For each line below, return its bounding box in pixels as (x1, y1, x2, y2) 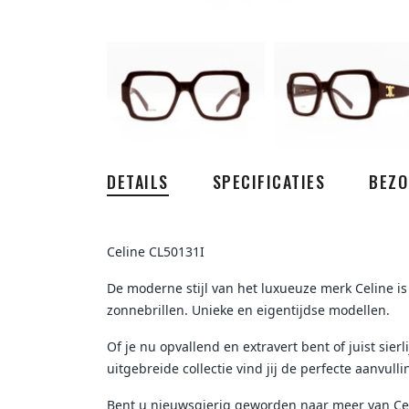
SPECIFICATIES (212, 169, 325, 194)
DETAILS (107, 169, 169, 194)
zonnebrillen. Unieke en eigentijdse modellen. (107, 300, 390, 319)
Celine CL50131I (107, 242, 204, 260)
